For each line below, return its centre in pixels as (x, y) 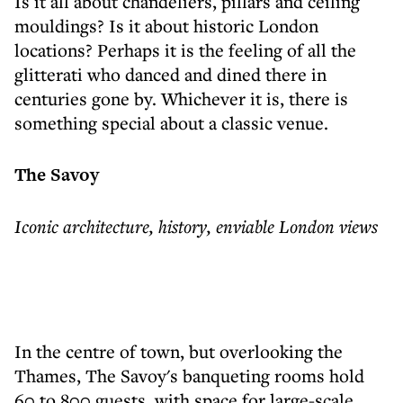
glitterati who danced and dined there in (170, 74)
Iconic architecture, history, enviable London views (196, 226)
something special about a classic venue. (171, 123)
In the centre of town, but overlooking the (179, 351)
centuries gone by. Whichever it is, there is (181, 99)
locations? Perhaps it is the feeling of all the (185, 50)
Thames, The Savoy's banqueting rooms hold (189, 376)
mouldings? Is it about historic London (166, 26)
